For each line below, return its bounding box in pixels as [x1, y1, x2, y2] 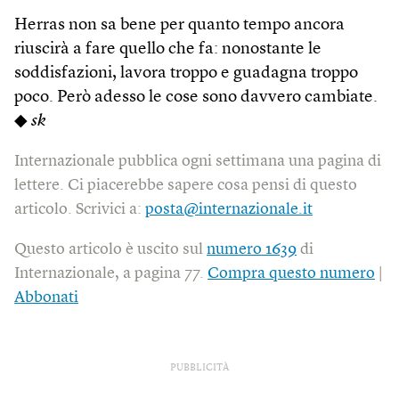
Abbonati [14, 289, 78, 305]
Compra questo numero [208, 265, 375, 281]
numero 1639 [207, 240, 297, 257]
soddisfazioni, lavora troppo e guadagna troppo [14, 64, 358, 82]
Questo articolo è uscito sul [14, 240, 207, 257]
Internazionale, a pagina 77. [14, 265, 208, 281]
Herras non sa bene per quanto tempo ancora [14, 16, 345, 34]
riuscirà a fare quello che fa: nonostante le [14, 40, 322, 58]
